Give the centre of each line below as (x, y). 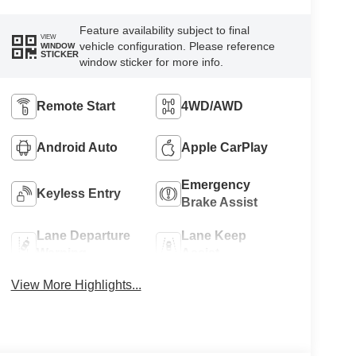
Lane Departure (83, 235)
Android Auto (77, 147)
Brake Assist (220, 202)
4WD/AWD (213, 106)
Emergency (216, 184)
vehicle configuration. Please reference (177, 46)
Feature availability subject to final (164, 30)
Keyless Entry (78, 193)
